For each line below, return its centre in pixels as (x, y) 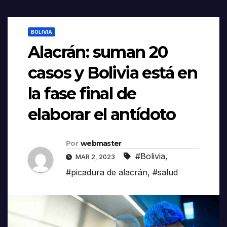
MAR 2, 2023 (95, 157)
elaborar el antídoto (102, 115)
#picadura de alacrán (107, 173)
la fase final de (82, 94)
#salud (165, 173)
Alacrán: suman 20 (98, 52)
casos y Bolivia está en (113, 73)
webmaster (101, 144)
